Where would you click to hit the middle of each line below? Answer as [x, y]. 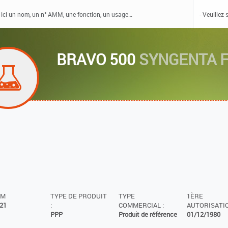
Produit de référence [148, 215]
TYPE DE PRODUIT [78, 196]
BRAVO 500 [98, 59]
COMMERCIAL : [141, 206]
